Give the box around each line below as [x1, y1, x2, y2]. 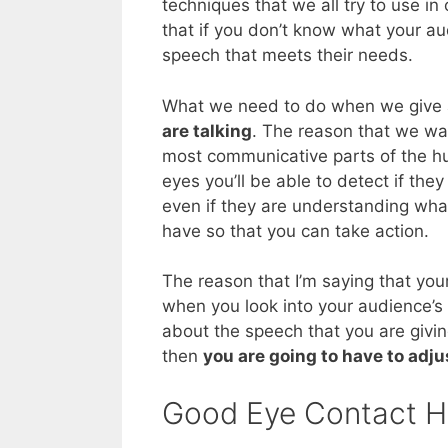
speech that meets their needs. [162, 45, 413, 66]
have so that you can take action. [162, 220, 429, 241]
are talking [162, 120, 252, 141]
